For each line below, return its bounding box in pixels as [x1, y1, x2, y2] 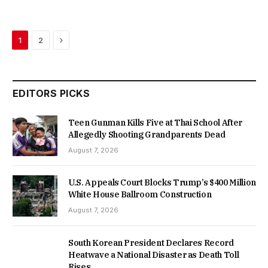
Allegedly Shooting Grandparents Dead [68, 129, 226, 141]
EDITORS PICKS [13, 87, 90, 100]
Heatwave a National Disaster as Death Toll [68, 249, 239, 260]
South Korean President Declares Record [68, 237, 234, 248]
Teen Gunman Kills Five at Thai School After [68, 117, 242, 129]
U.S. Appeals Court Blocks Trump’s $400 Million [68, 177, 256, 188]
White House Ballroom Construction [68, 189, 212, 200]
